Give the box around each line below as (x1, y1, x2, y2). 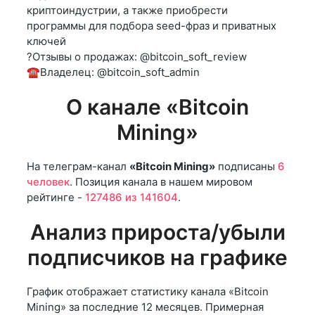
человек (27, 175, 70, 189)
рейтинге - (27, 191, 85, 205)
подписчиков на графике (27, 245, 288, 271)
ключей (27, 34, 66, 49)
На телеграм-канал (27, 160, 129, 174)
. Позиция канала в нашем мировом (70, 175, 252, 189)
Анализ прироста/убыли (30, 219, 285, 245)
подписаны (215, 160, 278, 174)
